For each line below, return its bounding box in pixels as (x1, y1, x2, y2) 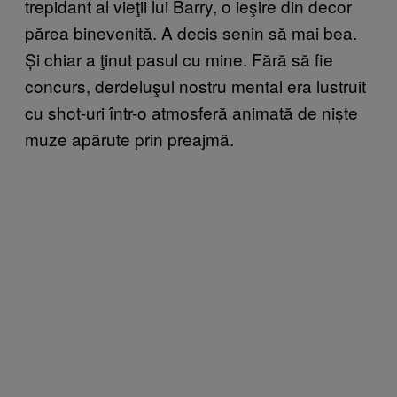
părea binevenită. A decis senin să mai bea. (25, 19, 357, 44)
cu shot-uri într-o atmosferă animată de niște (25, 99, 358, 124)
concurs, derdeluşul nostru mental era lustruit (25, 73, 366, 97)
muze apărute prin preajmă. (25, 126, 234, 151)
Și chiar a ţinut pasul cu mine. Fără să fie (25, 46, 333, 71)
